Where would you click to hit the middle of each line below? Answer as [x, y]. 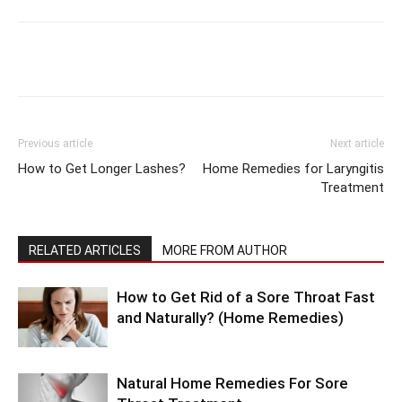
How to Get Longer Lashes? [102, 169]
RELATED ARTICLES [85, 251]
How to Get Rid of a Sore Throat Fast [246, 297]
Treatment [352, 188]
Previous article [55, 144]
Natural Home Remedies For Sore [232, 384]
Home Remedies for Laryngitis [293, 169]
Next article [357, 144]
